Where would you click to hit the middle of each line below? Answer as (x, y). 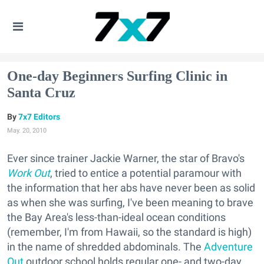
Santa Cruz (41, 93)
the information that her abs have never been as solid (131, 188)
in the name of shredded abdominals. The (105, 247)
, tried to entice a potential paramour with (146, 173)
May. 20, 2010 (27, 131)
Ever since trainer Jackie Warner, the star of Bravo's (126, 158)
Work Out (29, 173)
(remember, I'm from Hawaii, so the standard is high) (129, 232)
